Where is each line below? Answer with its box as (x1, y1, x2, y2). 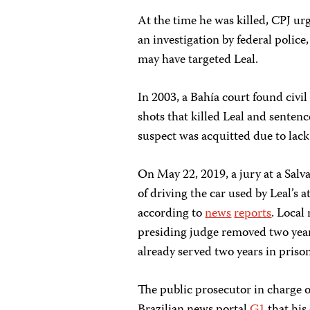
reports (234, 203, 272, 224)
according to (138, 203, 206, 224)
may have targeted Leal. (138, 50, 259, 71)
